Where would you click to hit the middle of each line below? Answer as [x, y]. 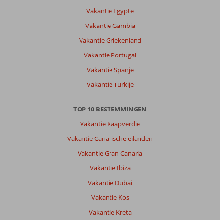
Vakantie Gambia [110, 26]
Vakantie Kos [110, 198]
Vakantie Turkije [110, 85]
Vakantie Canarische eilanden [110, 139]
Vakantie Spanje [110, 70]
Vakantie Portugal [110, 55]
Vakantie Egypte [110, 11]
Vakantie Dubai [110, 183]
